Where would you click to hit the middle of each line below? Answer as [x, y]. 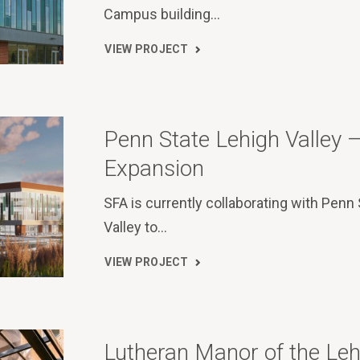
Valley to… [136, 227]
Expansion [154, 168]
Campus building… [162, 14]
